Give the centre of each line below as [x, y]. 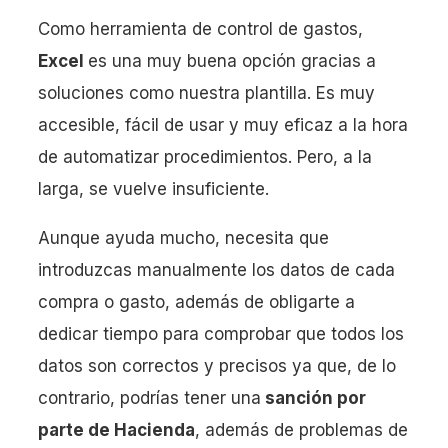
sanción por [313, 397]
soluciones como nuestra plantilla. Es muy [206, 92]
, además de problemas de [301, 429]
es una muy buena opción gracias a [232, 60]
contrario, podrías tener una [149, 397]
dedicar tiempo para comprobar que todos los [221, 333]
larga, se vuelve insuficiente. [153, 188]
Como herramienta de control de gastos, [200, 28]
